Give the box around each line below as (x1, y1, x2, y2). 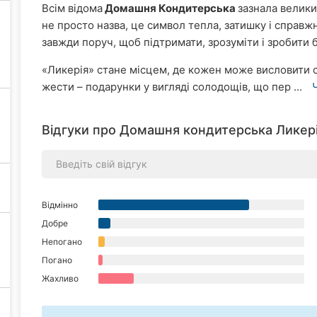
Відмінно (42, 199, 78, 210)
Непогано (42, 236, 82, 247)
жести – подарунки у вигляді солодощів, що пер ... (42, 79, 305, 93)
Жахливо (42, 272, 79, 284)
